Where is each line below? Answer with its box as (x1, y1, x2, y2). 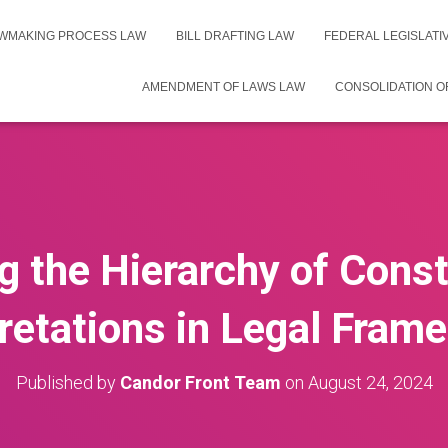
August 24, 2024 (307, 372, 433, 393)
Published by (15, 372, 120, 393)
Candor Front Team (119, 372, 281, 393)
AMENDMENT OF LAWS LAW (142, 80, 305, 94)
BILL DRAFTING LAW (176, 29, 294, 43)
